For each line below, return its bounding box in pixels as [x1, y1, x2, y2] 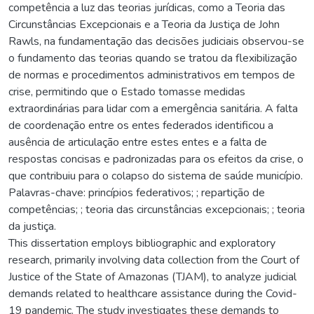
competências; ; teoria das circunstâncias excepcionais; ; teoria [8, 201, 305, 217]
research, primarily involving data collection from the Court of [8, 252, 299, 268]
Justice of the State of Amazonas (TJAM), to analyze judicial [8, 268, 296, 285]
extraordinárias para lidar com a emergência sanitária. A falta [8, 100, 298, 116]
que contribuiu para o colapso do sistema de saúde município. [8, 168, 303, 184]
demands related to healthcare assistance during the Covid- [8, 285, 297, 301]
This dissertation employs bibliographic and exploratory [8, 235, 275, 251]
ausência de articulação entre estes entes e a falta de [8, 134, 267, 150]
